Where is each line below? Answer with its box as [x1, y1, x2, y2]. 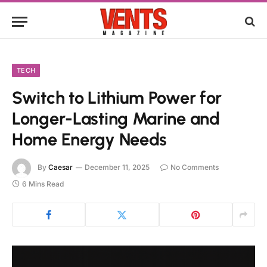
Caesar [48, 163, 73, 172]
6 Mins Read [22, 179, 64, 188]
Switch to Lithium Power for [12, 87, 222, 108]
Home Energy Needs [12, 129, 167, 150]
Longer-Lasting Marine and [12, 108, 220, 129]
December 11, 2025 [85, 163, 150, 172]
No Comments [170, 163, 219, 172]
